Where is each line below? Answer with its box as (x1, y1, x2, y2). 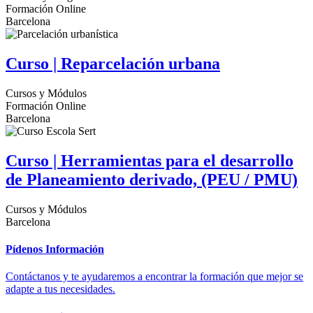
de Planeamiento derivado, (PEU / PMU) (6, 170, 298, 189)
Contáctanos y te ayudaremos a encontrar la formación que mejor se (6, 270, 303, 283)
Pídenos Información (6, 243, 104, 256)
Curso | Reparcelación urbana (6, 54, 220, 73)
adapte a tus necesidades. (6, 283, 115, 296)
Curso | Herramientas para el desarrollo (6, 152, 293, 170)
